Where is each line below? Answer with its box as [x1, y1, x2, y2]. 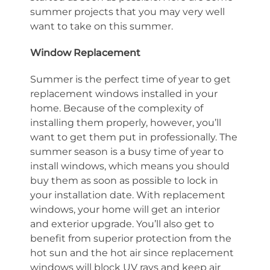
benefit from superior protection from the [30, 233, 231, 244]
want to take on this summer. [30, 20, 173, 32]
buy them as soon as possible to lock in [30, 175, 218, 186]
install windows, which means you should [30, 160, 230, 172]
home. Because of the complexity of [30, 102, 203, 114]
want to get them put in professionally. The [30, 131, 237, 143]
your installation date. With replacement [30, 189, 225, 201]
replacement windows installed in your [30, 88, 218, 99]
